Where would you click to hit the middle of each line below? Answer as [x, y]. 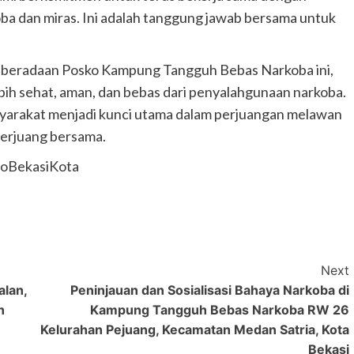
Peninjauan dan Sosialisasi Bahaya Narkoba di [209, 290]
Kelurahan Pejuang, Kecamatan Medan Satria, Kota [194, 330]
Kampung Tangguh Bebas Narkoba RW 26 [219, 310]
